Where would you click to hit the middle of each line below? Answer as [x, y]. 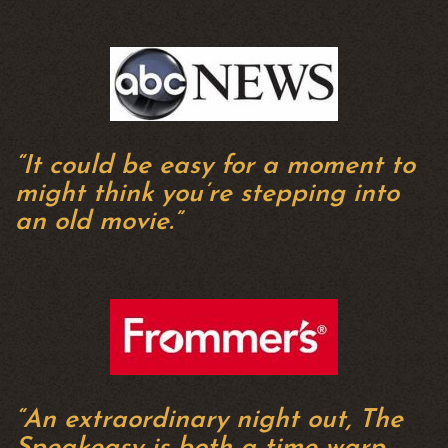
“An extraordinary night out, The [209, 420]
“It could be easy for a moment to [215, 166]
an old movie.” [98, 222]
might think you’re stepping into [207, 194]
